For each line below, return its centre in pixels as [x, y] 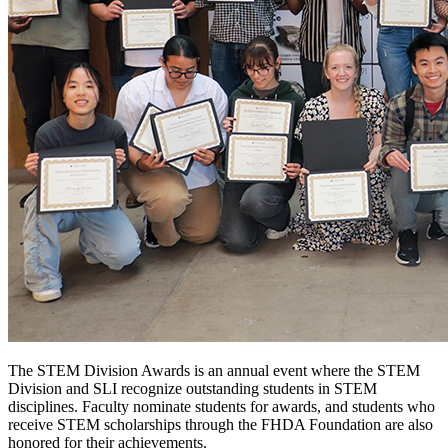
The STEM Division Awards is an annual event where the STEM [214, 371]
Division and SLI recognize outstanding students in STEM [192, 389]
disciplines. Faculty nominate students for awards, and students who [221, 407]
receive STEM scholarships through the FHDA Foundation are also [220, 425]
